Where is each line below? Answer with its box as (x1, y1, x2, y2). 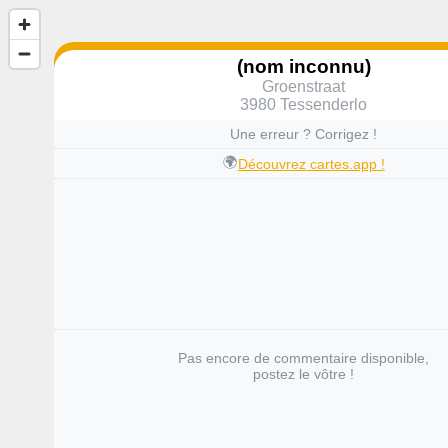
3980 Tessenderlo (240, 95, 368, 113)
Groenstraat (262, 77, 346, 95)
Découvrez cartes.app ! (237, 155, 385, 172)
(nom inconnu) (236, 55, 371, 77)
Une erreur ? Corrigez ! (230, 126, 378, 143)
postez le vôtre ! (253, 366, 355, 383)
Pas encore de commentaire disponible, (178, 350, 430, 367)
